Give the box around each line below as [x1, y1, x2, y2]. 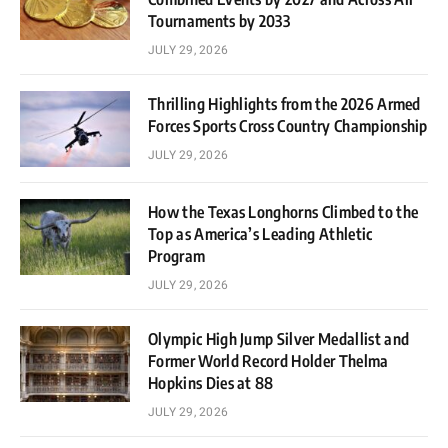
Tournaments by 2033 [148, 10, 291, 31]
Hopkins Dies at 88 [148, 372, 274, 393]
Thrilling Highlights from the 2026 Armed [148, 93, 421, 114]
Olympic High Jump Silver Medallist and [148, 328, 410, 349]
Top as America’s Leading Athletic [148, 223, 373, 244]
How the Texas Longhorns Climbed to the [148, 201, 419, 222]
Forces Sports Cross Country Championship [148, 115, 428, 136]
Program [148, 245, 206, 266]
